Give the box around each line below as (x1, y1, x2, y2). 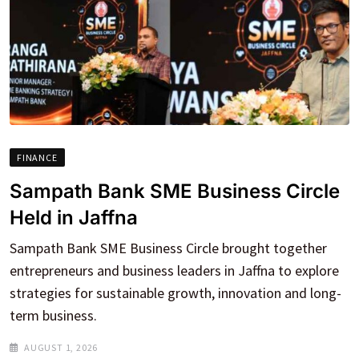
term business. (10, 305, 97, 325)
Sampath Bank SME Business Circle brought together (10, 238, 327, 257)
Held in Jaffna (10, 205, 138, 229)
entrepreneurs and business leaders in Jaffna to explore (10, 260, 339, 280)
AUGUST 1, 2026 (24, 341, 99, 353)
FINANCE (17, 151, 58, 163)
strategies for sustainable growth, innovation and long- (10, 283, 341, 302)
